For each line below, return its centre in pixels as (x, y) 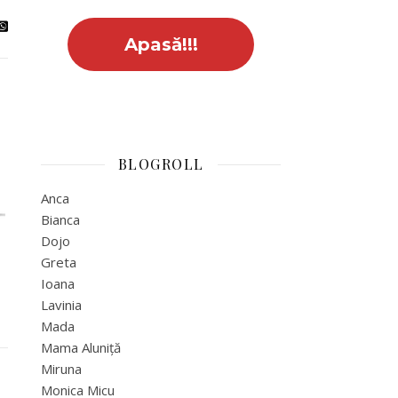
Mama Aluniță (81, 347)
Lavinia (61, 305)
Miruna (61, 369)
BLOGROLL (161, 164)
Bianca (60, 219)
